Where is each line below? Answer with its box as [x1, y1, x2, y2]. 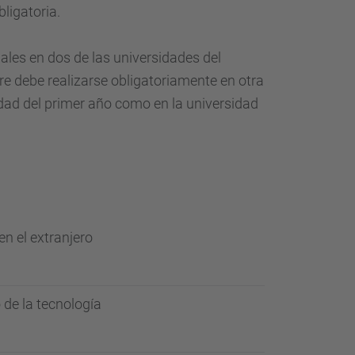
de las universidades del [74, 49, 221, 66]
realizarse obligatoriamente [48, 72, 217, 89]
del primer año [23, 95, 112, 112]
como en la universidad [115, 95, 258, 112]
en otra [220, 72, 264, 89]
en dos [29, 49, 71, 66]
